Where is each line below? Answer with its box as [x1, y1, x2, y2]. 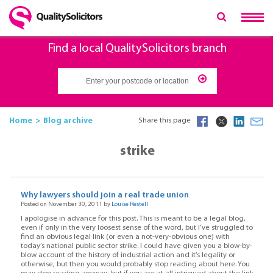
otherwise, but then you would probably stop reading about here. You [20, 260, 250, 268]
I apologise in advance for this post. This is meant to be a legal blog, [20, 214, 246, 222]
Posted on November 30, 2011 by [20, 201, 112, 208]
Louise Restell [111, 201, 148, 208]
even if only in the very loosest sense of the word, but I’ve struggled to [20, 224, 253, 232]
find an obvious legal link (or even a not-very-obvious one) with [20, 233, 230, 241]
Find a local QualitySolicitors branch [48, 43, 227, 55]
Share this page [138, 117, 191, 125]
